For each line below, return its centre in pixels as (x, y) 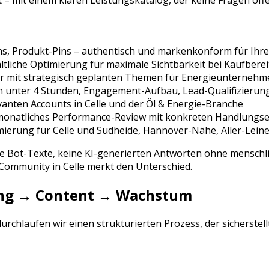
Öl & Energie (174, 104)
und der (126, 104)
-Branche (222, 104)
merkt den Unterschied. (138, 166)
